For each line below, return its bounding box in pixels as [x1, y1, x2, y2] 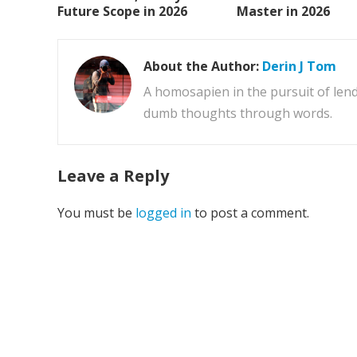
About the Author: [143, 57, 262, 75]
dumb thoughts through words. [143, 104, 332, 122]
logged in [135, 203, 191, 222]
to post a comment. [191, 203, 309, 222]
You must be [57, 203, 135, 222]
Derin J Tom [262, 57, 336, 75]
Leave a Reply [57, 164, 169, 186]
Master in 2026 [237, 2, 330, 20]
